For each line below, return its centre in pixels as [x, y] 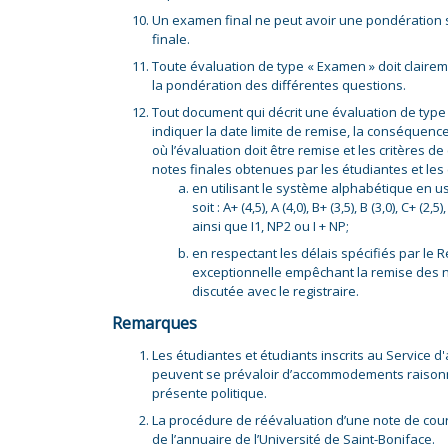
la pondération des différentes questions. [279, 85]
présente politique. [209, 393]
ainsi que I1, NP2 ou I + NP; [270, 226]
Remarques [154, 323]
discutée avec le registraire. [275, 291]
